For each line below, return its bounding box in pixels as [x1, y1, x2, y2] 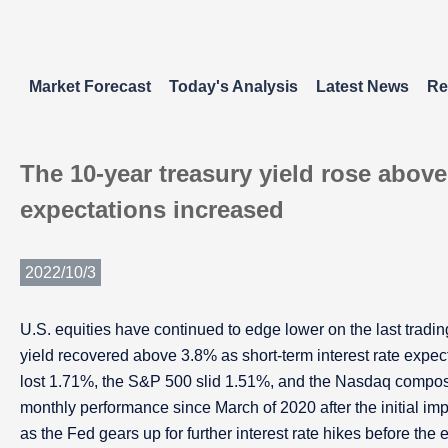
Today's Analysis [169, 78, 298, 95]
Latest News [316, 78, 409, 95]
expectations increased [20, 196, 284, 223]
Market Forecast [29, 78, 151, 95]
